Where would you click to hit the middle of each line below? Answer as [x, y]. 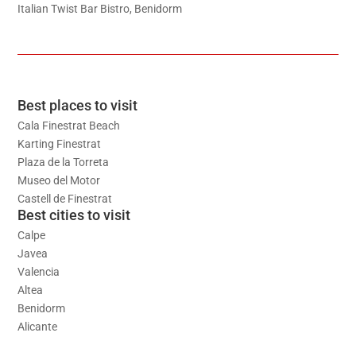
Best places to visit [78, 106]
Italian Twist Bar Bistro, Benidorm [100, 9]
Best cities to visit [74, 215]
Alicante [38, 327]
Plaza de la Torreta [64, 163]
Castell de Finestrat [65, 199]
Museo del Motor [59, 181]
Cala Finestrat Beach [69, 126]
